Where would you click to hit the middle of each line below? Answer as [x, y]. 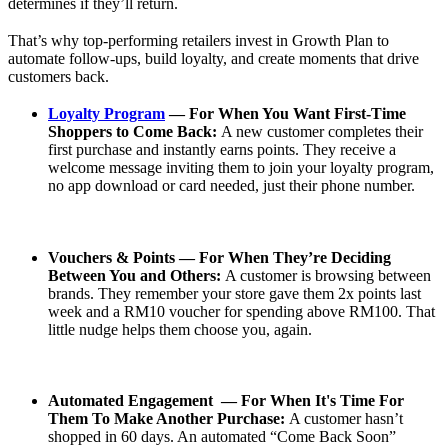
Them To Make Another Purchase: [168, 418]
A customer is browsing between [328, 275]
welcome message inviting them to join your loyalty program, [241, 168]
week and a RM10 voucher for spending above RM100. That [241, 311]
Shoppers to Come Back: [134, 132]
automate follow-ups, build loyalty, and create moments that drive [213, 59]
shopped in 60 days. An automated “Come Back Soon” [222, 436]
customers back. [58, 77]
